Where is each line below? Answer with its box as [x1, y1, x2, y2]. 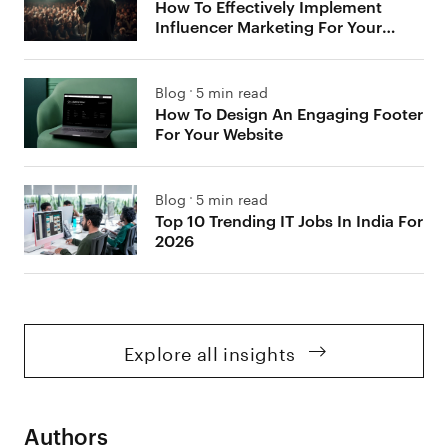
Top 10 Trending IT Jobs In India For [155, 209, 424, 232]
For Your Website [155, 122, 284, 145]
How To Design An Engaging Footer [155, 102, 424, 125]
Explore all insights [123, 337, 296, 366]
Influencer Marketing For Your [155, 15, 383, 38]
